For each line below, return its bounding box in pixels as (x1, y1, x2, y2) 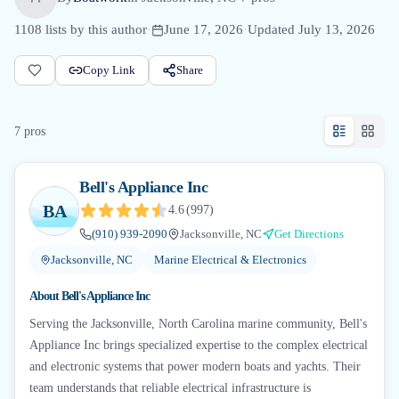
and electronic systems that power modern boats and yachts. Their (29, 360, 361, 373)
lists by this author (42, 22, 147, 37)
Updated (248, 22, 298, 37)
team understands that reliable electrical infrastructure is (29, 381, 311, 395)
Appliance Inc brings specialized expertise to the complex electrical (29, 338, 368, 352)
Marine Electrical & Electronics (154, 253, 306, 266)
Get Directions (274, 227, 344, 240)
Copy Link (83, 63, 135, 77)
